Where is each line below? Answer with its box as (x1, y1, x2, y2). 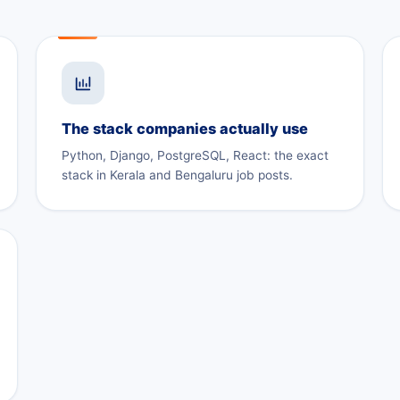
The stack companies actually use (62, 119, 308, 137)
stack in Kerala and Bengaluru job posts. (62, 167, 293, 182)
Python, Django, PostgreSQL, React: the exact (62, 147, 329, 162)
